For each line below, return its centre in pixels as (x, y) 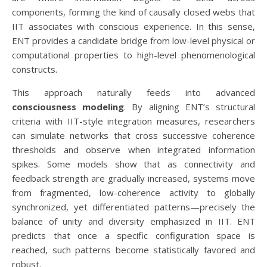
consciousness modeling (68, 107)
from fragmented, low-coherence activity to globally (133, 193)
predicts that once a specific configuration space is (133, 235)
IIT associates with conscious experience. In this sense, (133, 26)
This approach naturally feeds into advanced (133, 92)
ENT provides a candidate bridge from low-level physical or (133, 41)
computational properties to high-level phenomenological (133, 55)
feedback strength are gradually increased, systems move (133, 178)
